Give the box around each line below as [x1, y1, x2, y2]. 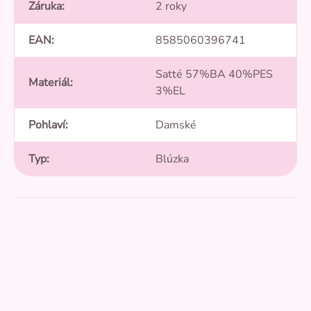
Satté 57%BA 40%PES [155, 67, 273, 83]
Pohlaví [28, 117, 65, 133]
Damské [155, 117, 196, 133]
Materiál [28, 75, 70, 91]
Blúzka [155, 151, 189, 167]
